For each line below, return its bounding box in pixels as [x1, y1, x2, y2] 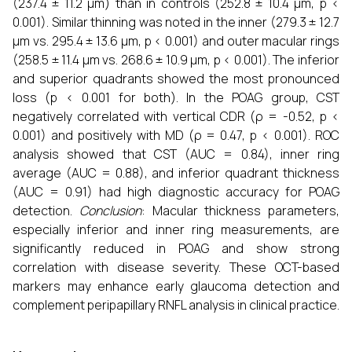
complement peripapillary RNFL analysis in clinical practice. [13, 296, 339, 313]
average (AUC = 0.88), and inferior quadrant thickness [13, 164, 339, 181]
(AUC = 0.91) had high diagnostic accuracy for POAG [13, 183, 339, 200]
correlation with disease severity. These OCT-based [13, 258, 339, 276]
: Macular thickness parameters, [141, 202, 339, 219]
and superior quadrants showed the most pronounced [13, 70, 339, 87]
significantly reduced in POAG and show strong [13, 240, 339, 257]
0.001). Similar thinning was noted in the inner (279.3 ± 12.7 [13, 13, 339, 31]
